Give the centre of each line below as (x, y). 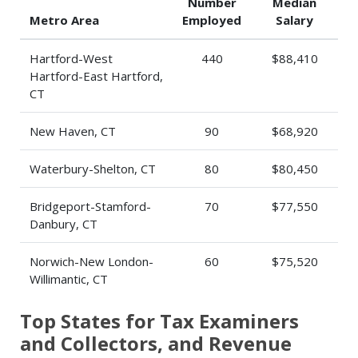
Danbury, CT (64, 224)
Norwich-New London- (91, 261)
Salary (294, 20)
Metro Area (64, 20)
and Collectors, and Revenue (156, 343)
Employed (212, 20)
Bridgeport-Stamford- (90, 206)
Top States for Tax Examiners (159, 321)
